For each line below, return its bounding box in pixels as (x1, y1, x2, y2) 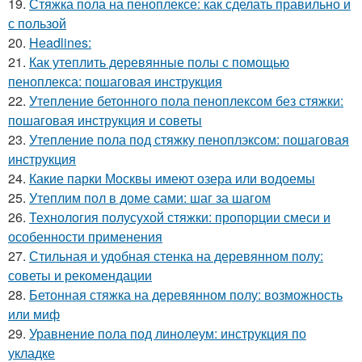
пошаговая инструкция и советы (8, 111, 202, 129)
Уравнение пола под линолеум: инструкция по (29, 324, 306, 343)
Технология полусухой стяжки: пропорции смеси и (29, 208, 330, 226)
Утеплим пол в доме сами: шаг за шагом (29, 188, 271, 207)
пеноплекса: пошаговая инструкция (8, 72, 222, 90)
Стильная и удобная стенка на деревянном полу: (29, 246, 323, 265)
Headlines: (29, 33, 91, 52)
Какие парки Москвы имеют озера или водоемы (29, 169, 315, 187)
